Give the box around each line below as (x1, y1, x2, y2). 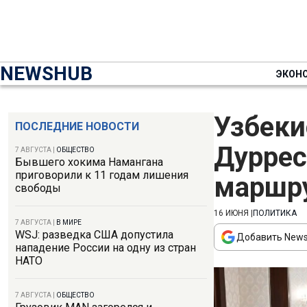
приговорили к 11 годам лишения (15, 169, 188, 182)
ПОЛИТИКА (253, 208, 297, 218)
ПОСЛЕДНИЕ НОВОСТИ (15, 120, 139, 133)
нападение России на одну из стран (15, 241, 196, 254)
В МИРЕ (56, 219, 82, 226)
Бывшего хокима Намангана (15, 156, 163, 169)
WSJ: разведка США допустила (15, 228, 173, 241)
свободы (15, 182, 61, 195)
